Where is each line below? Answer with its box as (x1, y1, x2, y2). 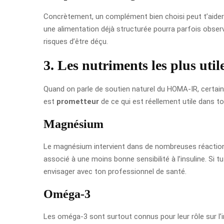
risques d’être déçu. (43, 36, 108, 46)
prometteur (56, 96, 99, 106)
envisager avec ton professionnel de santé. (43, 166, 186, 176)
